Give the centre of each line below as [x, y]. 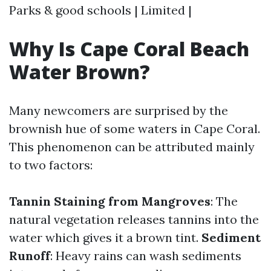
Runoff [30, 256]
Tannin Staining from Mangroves [110, 201]
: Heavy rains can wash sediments [146, 256]
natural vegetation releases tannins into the [134, 219]
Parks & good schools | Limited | [100, 10]
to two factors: [51, 165]
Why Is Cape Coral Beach [129, 49]
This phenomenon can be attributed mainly [132, 147]
